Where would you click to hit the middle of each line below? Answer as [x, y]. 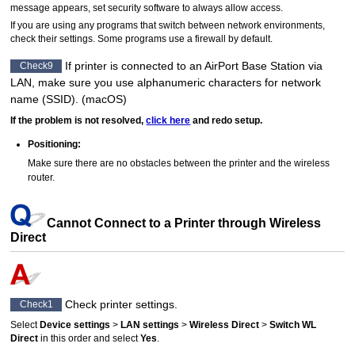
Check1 [36, 305]
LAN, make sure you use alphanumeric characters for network [166, 82]
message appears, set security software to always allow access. [147, 8]
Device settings [75, 325]
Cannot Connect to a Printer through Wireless [184, 223]
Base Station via [281, 65]
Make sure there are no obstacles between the [129, 163]
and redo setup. [227, 120]
